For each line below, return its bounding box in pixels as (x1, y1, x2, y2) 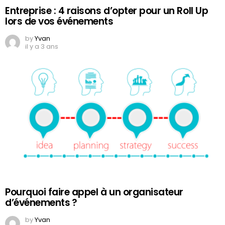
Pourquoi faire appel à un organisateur (5, 185, 183, 199)
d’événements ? (5, 195, 77, 209)
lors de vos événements (5, 14, 114, 28)
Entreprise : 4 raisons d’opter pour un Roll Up (5, 4, 208, 18)
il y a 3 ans (25, 41, 58, 51)
